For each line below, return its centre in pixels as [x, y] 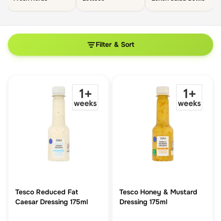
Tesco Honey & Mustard [158, 192]
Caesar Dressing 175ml [52, 202]
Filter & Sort [115, 44]
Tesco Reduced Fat [47, 192]
